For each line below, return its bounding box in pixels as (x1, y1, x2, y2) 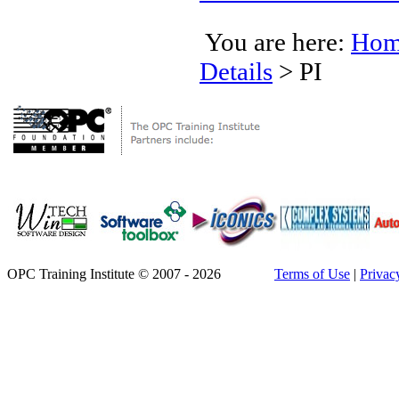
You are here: (199, 27, 351, 56)
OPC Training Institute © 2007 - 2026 (7, 266, 221, 281)
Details (199, 56, 273, 85)
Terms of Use (274, 266, 350, 281)
